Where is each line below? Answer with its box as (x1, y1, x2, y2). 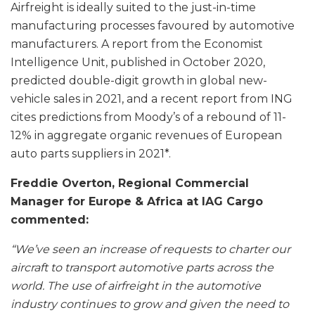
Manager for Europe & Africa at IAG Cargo (11, 195, 263, 209)
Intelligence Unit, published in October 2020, (11, 56, 265, 70)
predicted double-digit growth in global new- (11, 74, 267, 88)
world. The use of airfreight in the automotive (11, 279, 261, 293)
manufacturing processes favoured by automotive (11, 19, 295, 33)
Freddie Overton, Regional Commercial (11, 176, 249, 191)
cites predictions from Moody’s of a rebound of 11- (11, 110, 286, 124)
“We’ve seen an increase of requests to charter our (11, 243, 290, 257)
